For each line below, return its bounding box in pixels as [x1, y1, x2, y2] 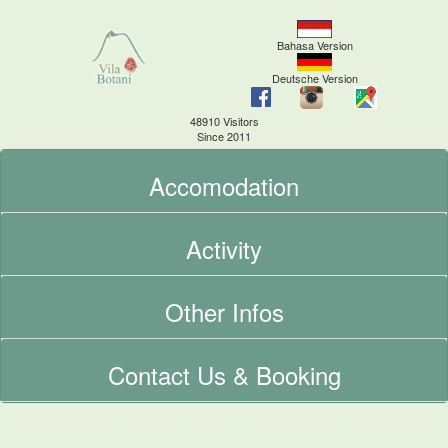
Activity [186, 231, 262, 266]
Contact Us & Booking [107, 357, 341, 392]
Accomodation [149, 168, 299, 203]
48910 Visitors [189, 113, 259, 129]
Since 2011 [197, 128, 251, 144]
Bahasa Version [276, 36, 353, 53]
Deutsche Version [271, 69, 358, 86]
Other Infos [164, 294, 284, 329]
